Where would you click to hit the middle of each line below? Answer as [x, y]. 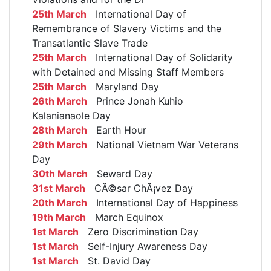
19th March [59, 217]
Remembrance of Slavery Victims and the [127, 28]
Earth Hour [117, 130]
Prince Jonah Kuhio [135, 101]
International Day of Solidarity [160, 57]
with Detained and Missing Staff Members [128, 72]
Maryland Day [123, 86]
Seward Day [120, 173]
